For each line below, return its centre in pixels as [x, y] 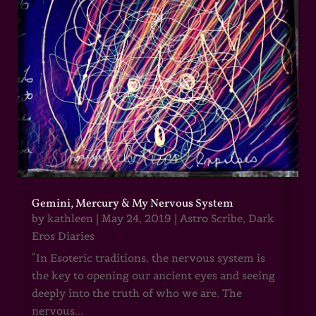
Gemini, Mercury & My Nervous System [132, 203]
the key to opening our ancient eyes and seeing [153, 275]
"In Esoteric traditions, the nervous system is [148, 257]
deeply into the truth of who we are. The [136, 293]
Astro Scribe [211, 218]
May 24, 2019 [136, 218]
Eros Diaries [63, 236]
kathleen [70, 218]
